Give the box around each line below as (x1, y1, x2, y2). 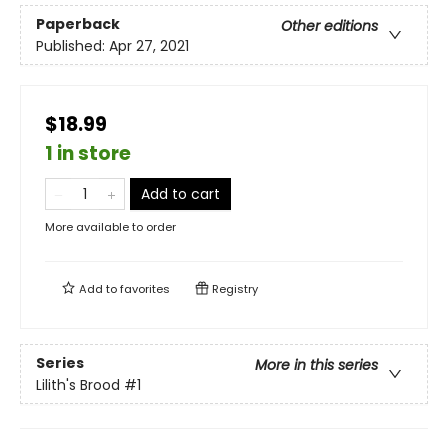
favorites (120, 281, 170, 298)
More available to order (45, 219, 176, 236)
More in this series (255, 354, 378, 375)
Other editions (281, 15, 378, 36)
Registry (209, 281, 258, 298)
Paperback (36, 13, 120, 34)
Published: (36, 35, 109, 56)
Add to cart (141, 184, 220, 205)
